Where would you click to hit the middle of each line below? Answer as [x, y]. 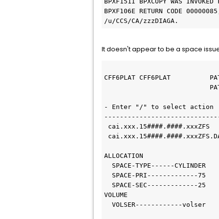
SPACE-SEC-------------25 [155, 185]
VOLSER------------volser [159, 205]
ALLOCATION [124, 156]
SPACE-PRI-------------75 [155, 175]
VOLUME [116, 195]
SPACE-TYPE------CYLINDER [155, 165]
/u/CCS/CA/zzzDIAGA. [141, 21]
